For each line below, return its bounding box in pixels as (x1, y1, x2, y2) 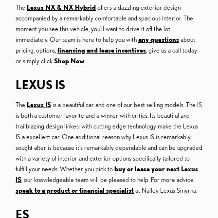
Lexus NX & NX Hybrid (27, 3, 96, 12)
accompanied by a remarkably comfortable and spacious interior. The (16, 14, 193, 22)
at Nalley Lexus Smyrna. (134, 186, 197, 195)
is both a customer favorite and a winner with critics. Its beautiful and (16, 111, 190, 120)
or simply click (16, 57, 54, 65)
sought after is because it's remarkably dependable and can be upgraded (16, 144, 202, 152)
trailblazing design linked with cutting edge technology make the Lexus (16, 122, 198, 130)
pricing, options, (16, 46, 57, 54)
